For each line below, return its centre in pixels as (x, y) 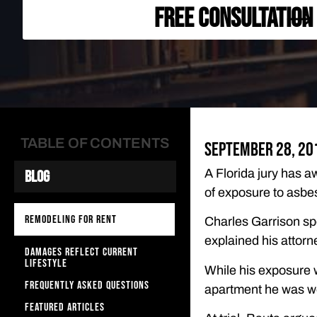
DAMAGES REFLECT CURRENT (81, 252)
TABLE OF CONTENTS (95, 143)
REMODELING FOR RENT (71, 219)
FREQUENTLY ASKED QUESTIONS (87, 285)
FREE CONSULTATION (234, 19)
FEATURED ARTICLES (65, 307)
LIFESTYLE (46, 263)
